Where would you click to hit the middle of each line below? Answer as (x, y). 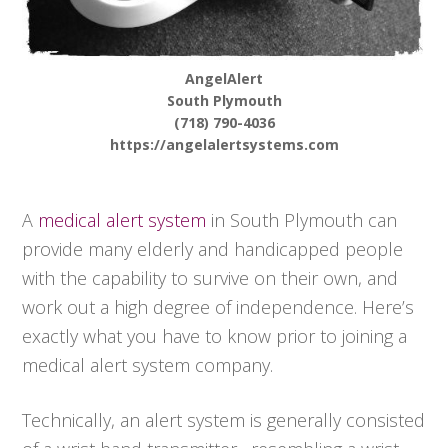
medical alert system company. (148, 365)
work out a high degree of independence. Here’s (218, 307)
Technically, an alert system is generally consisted (224, 420)
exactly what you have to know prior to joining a (215, 336)
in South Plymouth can (302, 220)
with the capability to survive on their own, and (210, 278)
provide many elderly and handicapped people (213, 249)
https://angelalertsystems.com (224, 145)
